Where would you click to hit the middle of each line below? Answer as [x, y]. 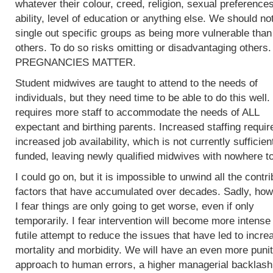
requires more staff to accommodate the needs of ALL [137, 112]
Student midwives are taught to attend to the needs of [136, 83]
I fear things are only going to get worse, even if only [135, 206]
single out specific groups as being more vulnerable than [144, 33]
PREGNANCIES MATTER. [76, 62]
